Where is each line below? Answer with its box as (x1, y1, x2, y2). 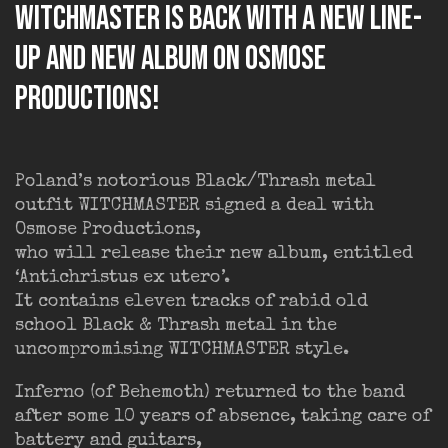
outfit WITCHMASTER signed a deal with (15, 197, 374, 216)
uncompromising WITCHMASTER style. (15, 341, 349, 360)
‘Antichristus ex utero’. (15, 269, 235, 288)
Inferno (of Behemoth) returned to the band (15, 383, 405, 402)
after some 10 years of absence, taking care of (15, 407, 431, 426)
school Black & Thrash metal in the (15, 317, 337, 336)
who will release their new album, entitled (15, 245, 413, 264)
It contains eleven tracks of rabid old (15, 293, 368, 312)
